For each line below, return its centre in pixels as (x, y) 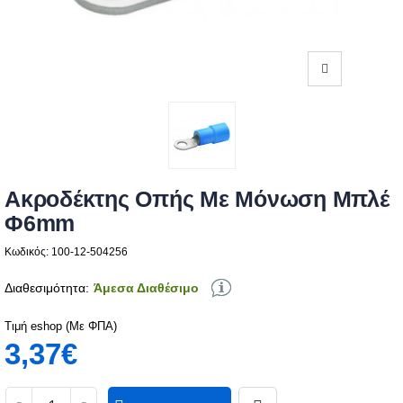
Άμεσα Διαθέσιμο (146, 287)
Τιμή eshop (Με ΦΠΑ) (61, 325)
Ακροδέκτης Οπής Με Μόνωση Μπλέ (197, 198)
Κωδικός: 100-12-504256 (66, 251)
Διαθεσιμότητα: (47, 287)
